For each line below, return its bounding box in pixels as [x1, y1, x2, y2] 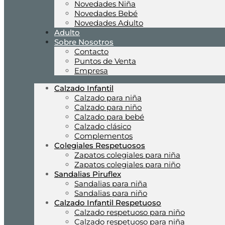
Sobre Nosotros [54, 37, 114, 47]
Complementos [74, 131, 133, 141]
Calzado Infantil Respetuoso [54, 198, 161, 207]
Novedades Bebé [74, 9, 138, 18]
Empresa [74, 66, 108, 75]
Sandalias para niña [74, 179, 147, 188]
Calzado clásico [74, 122, 131, 131]
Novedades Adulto [74, 18, 143, 28]
